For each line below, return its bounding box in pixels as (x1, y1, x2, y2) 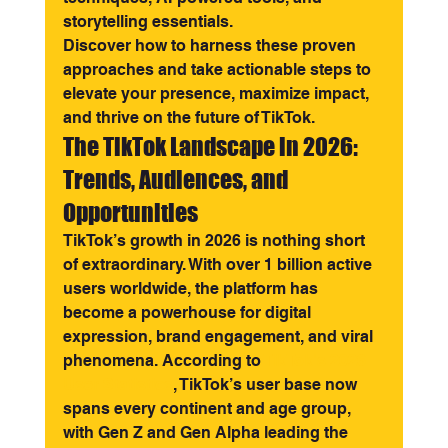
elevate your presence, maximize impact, (62, 84, 373, 103)
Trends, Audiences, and (62, 165, 292, 194)
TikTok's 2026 (263, 351, 370, 370)
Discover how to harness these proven (62, 36, 360, 55)
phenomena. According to (62, 351, 264, 370)
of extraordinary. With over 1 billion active (62, 255, 376, 274)
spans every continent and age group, (62, 399, 355, 418)
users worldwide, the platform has (62, 279, 322, 298)
